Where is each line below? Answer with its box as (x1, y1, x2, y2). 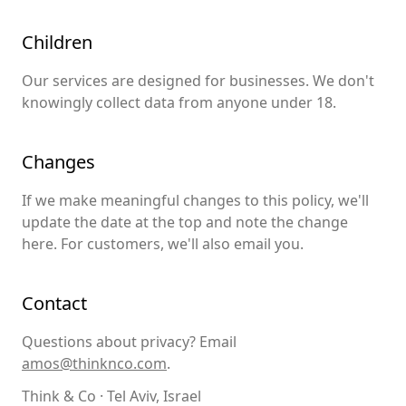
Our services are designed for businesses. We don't (22, 71, 374, 91)
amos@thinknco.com (22, 353, 167, 373)
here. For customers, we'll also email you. (22, 234, 304, 254)
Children (22, 30, 92, 54)
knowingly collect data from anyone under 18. (22, 92, 336, 112)
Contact (22, 291, 87, 315)
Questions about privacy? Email (22, 332, 237, 352)
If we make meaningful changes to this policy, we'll (22, 190, 369, 210)
